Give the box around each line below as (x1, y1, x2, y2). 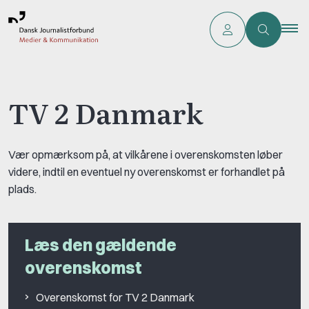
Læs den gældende (25, 235, 177, 256)
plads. (8, 182, 37, 197)
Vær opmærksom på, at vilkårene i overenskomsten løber (8, 148, 283, 162)
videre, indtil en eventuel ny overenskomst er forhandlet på (8, 165, 285, 179)
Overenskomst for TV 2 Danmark (36, 290, 195, 305)
